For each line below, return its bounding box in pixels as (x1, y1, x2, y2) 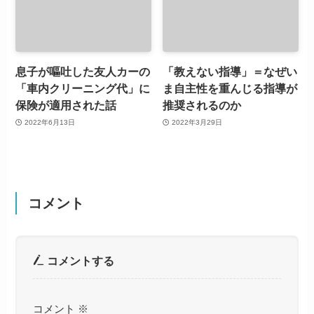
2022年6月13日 (24, 118, 75, 126)
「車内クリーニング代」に (15, 82, 151, 95)
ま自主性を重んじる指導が (163, 82, 298, 95)
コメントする (43, 254, 114, 267)
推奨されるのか (163, 99, 242, 112)
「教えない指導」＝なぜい (163, 65, 298, 78)
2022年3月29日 (171, 118, 222, 126)
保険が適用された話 (15, 99, 117, 112)
